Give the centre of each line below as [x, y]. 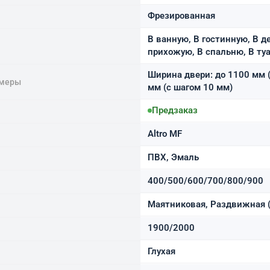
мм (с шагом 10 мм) [190, 87]
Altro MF [165, 133]
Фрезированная [181, 15]
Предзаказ [175, 110]
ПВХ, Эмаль [173, 157]
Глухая [162, 251]
